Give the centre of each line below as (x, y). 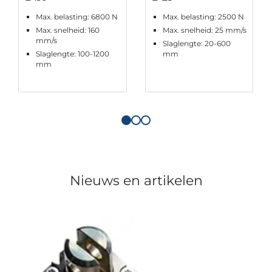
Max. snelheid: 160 (68, 30)
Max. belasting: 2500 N (203, 16)
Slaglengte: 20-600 (196, 43)
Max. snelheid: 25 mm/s (204, 30)
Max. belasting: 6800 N (77, 16)
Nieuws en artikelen (136, 180)
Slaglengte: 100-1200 (73, 53)
